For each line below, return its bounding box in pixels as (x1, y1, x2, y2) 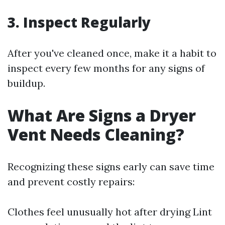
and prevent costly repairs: (8, 175, 135, 188)
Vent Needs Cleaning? (8, 124, 184, 146)
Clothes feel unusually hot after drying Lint (8, 205, 212, 218)
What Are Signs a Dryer (8, 104, 196, 127)
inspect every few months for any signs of (8, 62, 205, 75)
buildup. (8, 77, 45, 90)
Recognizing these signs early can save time (8, 160, 214, 173)
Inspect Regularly (23, 13, 151, 32)
